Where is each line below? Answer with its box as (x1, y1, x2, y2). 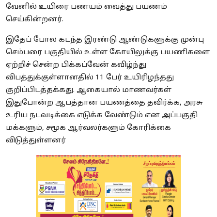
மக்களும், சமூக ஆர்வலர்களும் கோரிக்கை (6, 124, 171, 133)
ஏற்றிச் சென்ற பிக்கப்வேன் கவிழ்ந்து (6, 61, 146, 70)
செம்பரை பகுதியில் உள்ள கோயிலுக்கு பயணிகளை (6, 48, 210, 58)
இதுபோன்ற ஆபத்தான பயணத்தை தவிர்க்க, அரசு (6, 98, 202, 108)
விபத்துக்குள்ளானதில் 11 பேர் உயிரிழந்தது (6, 73, 174, 83)
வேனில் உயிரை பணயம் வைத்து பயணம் (6, 2, 167, 12)
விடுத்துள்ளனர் (6, 136, 66, 146)
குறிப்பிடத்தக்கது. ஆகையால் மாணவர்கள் (6, 86, 171, 95)
